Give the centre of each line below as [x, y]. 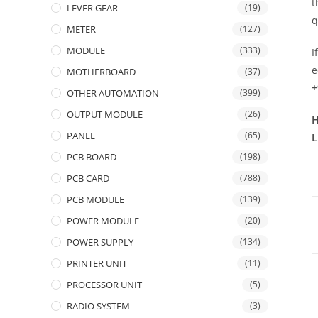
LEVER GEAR [92, 8]
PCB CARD [88, 178]
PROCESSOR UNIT [104, 285]
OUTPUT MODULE [105, 114]
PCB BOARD [92, 157]
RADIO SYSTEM [98, 306]
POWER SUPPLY [100, 242]
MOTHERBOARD [101, 72]
